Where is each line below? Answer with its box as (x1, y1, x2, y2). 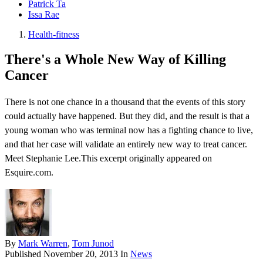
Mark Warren (18, 238, 68, 249)
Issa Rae (28, 9, 59, 20)
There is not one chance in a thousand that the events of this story (5, 97, 245, 107)
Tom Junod (72, 238, 114, 249)
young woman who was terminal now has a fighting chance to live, (5, 125, 253, 136)
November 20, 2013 (43, 249, 118, 259)
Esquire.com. (5, 167, 53, 178)
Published (5, 249, 43, 259)
